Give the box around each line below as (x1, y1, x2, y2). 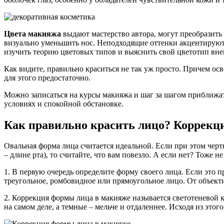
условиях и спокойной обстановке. (4, 99, 123, 108)
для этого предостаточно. (4, 73, 90, 82)
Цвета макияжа (4, 29, 61, 38)
